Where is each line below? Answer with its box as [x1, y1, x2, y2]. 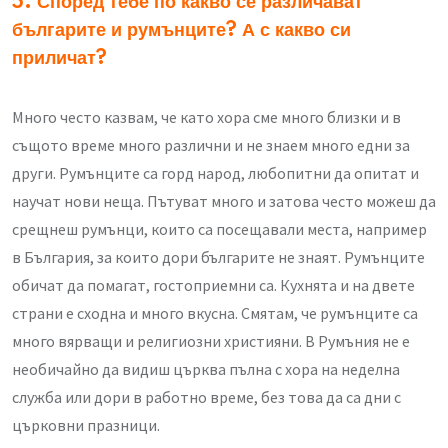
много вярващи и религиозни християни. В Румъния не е [12, 331, 410, 352]
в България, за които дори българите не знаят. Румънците [12, 247, 425, 268]
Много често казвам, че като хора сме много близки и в [12, 107, 401, 128]
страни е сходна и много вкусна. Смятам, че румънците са [12, 303, 418, 324]
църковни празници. [12, 415, 160, 436]
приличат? [12, 49, 107, 70]
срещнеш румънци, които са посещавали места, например [12, 219, 427, 240]
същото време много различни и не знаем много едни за [12, 135, 410, 156]
